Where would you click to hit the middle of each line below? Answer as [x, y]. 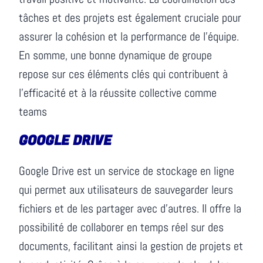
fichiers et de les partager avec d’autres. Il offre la [130, 208]
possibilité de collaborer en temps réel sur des [122, 227]
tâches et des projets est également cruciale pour [130, 17]
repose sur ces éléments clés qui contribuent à [124, 74]
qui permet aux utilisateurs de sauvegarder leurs [126, 189]
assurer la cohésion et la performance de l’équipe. [129, 36]
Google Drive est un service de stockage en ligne [127, 171]
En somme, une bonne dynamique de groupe [116, 55]
